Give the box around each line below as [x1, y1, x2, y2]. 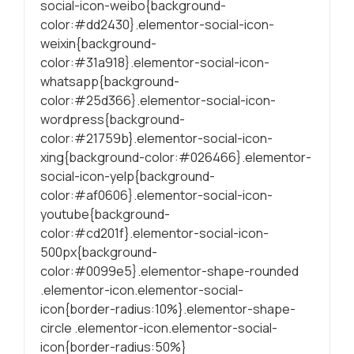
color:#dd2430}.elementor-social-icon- [40, 15, 274, 33]
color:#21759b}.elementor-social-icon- [40, 129, 273, 147]
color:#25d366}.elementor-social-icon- [40, 91, 276, 109]
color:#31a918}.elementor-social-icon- [40, 53, 269, 71]
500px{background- [40, 243, 157, 261]
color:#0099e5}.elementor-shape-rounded [40, 262, 299, 280]
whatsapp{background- [40, 72, 179, 90]
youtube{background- [40, 205, 170, 223]
